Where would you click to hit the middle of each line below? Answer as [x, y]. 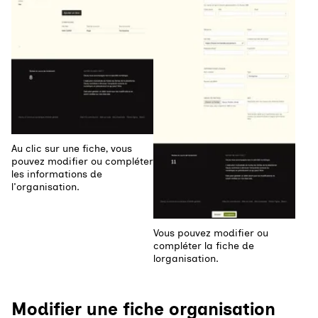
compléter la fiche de [204, 246]
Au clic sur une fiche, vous [72, 149]
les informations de [57, 175]
